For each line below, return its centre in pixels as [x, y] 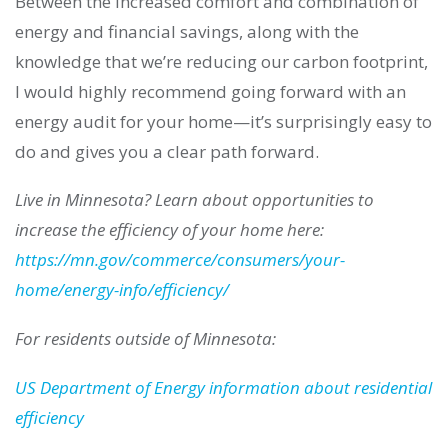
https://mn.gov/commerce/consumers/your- [180, 260]
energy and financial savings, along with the [187, 31]
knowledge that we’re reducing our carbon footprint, [221, 61]
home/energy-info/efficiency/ [122, 290]
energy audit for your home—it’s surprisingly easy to [223, 121]
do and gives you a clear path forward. [167, 151]
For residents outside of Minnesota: [145, 339]
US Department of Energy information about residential [223, 387]
